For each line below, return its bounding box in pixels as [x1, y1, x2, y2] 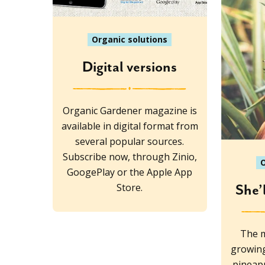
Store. [117, 180, 143, 194]
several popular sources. [75, 134, 185, 148]
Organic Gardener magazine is [62, 104, 197, 117]
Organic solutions [92, 33, 168, 45]
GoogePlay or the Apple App [67, 165, 193, 179]
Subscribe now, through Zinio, [62, 150, 197, 163]
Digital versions [82, 59, 177, 76]
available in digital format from [61, 119, 198, 132]
